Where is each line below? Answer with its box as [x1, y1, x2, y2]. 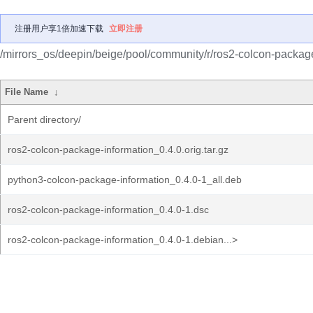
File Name [5, 87, 49, 97]
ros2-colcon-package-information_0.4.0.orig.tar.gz [8, 144, 228, 155]
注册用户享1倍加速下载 [15, 24, 103, 34]
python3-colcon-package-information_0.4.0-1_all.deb [8, 174, 242, 185]
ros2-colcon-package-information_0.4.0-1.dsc [8, 204, 209, 215]
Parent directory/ [8, 114, 81, 125]
